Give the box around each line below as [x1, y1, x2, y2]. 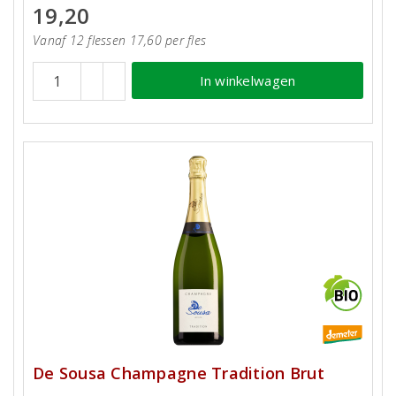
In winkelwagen [199, 71, 296, 89]
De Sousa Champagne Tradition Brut [33, 362, 324, 384]
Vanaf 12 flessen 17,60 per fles [33, 32, 207, 49]
